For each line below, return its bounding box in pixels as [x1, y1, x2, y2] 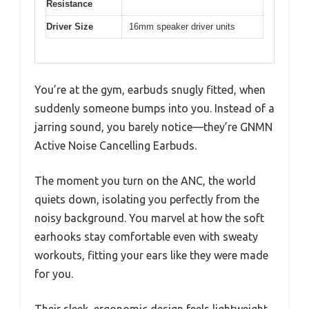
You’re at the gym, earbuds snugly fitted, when [34, 83, 266, 96]
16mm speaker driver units [129, 21, 235, 32]
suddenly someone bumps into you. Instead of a [34, 101, 275, 114]
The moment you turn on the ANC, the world [34, 174, 256, 187]
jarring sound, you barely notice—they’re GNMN [34, 120, 272, 133]
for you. [34, 267, 73, 280]
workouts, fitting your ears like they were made [34, 248, 268, 261]
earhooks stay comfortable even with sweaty [34, 230, 258, 243]
